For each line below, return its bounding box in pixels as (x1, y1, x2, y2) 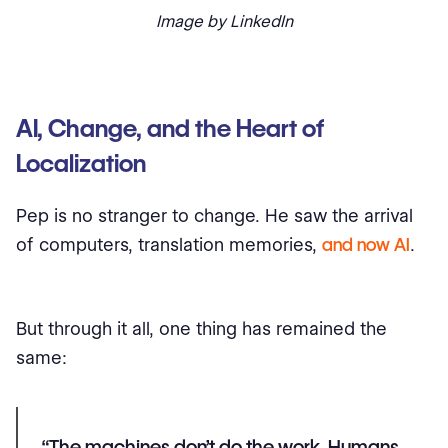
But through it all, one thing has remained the (16, 317, 387, 339)
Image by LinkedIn (155, 11, 293, 31)
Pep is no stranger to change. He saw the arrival (16, 204, 413, 226)
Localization (16, 148, 146, 178)
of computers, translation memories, (16, 233, 322, 255)
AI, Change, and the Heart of (16, 113, 324, 143)
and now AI (322, 233, 410, 255)
